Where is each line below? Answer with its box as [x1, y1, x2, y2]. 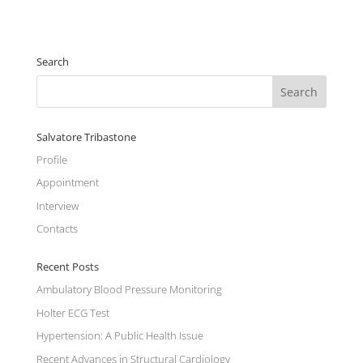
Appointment [36, 175, 99, 190]
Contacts [36, 221, 78, 237]
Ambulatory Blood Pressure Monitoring [36, 282, 222, 297]
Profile [36, 152, 67, 167]
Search [36, 53, 69, 69]
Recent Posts [36, 259, 99, 275]
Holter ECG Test [36, 305, 109, 320]
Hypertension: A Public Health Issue [36, 328, 203, 344]
